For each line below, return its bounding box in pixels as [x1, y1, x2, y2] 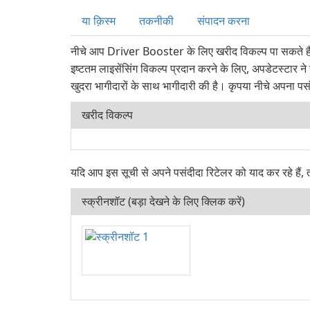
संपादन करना [197, 13, 250, 28]
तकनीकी [139, 13, 174, 28]
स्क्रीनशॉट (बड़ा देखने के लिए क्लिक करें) [82, 194, 245, 209]
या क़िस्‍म [82, 13, 116, 28]
